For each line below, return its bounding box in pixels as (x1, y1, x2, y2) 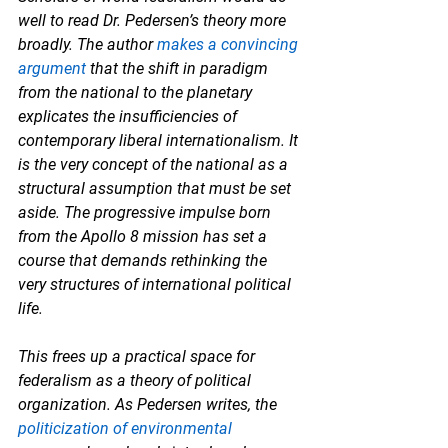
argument (18, 58, 86, 78)
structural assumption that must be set (18, 178, 295, 198)
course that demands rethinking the (18, 250, 271, 270)
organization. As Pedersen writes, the (18, 394, 281, 414)
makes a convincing (157, 34, 302, 54)
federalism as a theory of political (18, 370, 255, 390)
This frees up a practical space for (18, 346, 259, 366)
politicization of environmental (18, 418, 236, 438)
